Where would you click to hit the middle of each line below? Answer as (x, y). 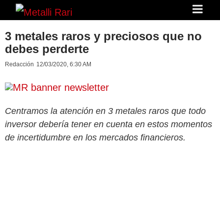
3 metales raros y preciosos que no (103, 36)
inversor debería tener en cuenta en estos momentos (109, 124)
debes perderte (47, 49)
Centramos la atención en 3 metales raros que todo (105, 111)
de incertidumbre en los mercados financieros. (95, 137)
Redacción (19, 64)
